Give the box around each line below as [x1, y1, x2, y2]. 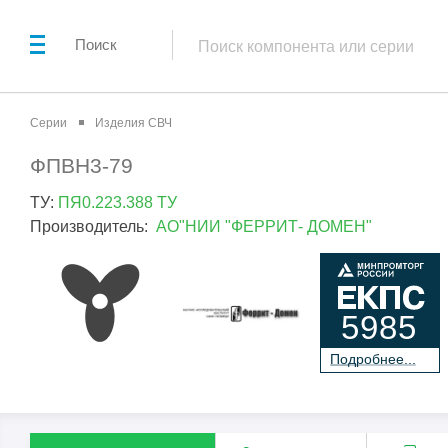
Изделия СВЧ [95, 116, 172, 130]
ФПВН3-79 [30, 154, 133, 177]
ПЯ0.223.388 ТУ [58, 193, 177, 211]
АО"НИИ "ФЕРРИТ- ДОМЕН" [156, 217, 372, 235]
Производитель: [30, 217, 156, 235]
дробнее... [347, 350, 416, 367]
